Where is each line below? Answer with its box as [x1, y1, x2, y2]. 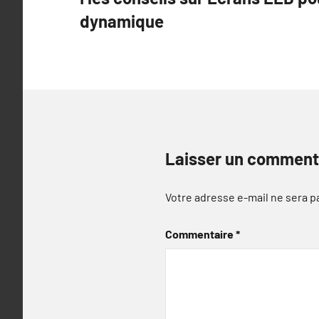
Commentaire [165, 226, 236, 241]
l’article [79, 21, 146, 46]
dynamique [80, 10, 164, 31]
